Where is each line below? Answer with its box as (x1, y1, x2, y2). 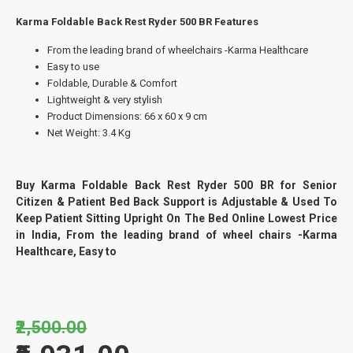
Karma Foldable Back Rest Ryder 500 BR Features (16, 15, 258, 28)
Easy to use (47, 60, 99, 72)
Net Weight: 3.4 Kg (47, 126, 131, 139)
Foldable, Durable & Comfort (47, 76, 177, 89)
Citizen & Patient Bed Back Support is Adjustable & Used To (16, 195, 337, 208)
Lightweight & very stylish (47, 93, 162, 106)
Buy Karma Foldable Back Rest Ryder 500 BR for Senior (16, 178, 337, 191)
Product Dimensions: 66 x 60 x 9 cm (47, 110, 207, 122)
